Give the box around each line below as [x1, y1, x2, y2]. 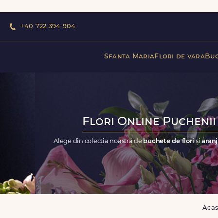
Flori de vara [154, 53, 205, 60]
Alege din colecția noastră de [54, 138, 144, 145]
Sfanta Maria [104, 53, 155, 60]
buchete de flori [143, 138, 196, 145]
